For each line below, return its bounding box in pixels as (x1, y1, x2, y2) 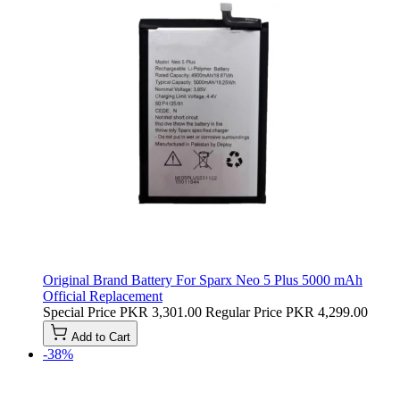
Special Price (43, 304, 116, 320)
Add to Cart (71, 329, 130, 344)
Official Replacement (43, 287, 162, 304)
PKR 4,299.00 (286, 304, 368, 320)
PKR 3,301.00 (120, 304, 202, 320)
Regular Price (205, 304, 282, 320)
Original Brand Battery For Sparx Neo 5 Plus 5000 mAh (43, 271, 362, 287)
